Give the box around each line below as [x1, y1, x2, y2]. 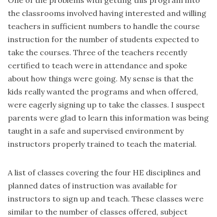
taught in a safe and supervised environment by [8, 125, 184, 136]
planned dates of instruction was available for [8, 180, 177, 190]
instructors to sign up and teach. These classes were [8, 193, 203, 203]
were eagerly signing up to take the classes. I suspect [8, 99, 205, 109]
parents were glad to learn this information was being [8, 112, 209, 123]
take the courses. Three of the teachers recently [8, 47, 187, 57]
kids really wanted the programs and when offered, [8, 86, 198, 96]
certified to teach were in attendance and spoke [8, 60, 187, 70]
